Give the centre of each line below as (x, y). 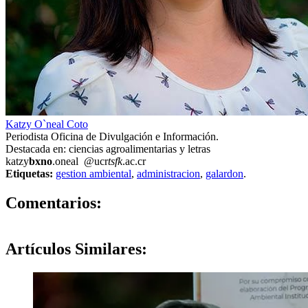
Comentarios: (54, 203)
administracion (168, 174)
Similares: (109, 249)
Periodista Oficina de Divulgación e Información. (112, 137)
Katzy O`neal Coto (47, 124)
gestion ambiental (93, 174)
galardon (224, 174)
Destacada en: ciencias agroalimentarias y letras (108, 149)
